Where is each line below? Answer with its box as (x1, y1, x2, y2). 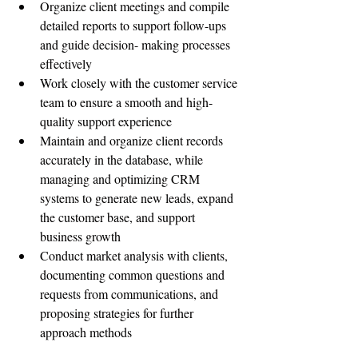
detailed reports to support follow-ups (40, 17, 229, 34)
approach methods (40, 324, 132, 340)
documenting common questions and (40, 266, 228, 283)
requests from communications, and (40, 285, 221, 302)
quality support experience (40, 113, 172, 129)
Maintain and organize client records (40, 132, 226, 149)
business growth (40, 228, 121, 245)
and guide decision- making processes (40, 36, 233, 53)
